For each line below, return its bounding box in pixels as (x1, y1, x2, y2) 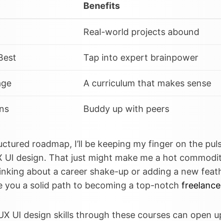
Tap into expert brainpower (83, 52, 198, 63)
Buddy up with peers (83, 103, 169, 114)
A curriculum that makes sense (83, 77, 211, 88)
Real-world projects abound (83, 26, 199, 37)
